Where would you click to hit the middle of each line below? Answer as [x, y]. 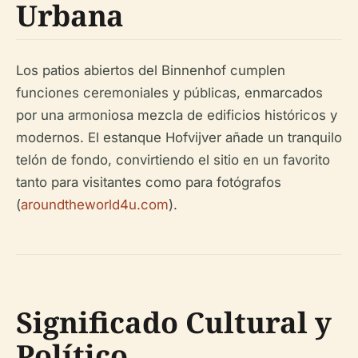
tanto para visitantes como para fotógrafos [149, 183]
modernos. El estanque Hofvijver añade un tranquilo [179, 138]
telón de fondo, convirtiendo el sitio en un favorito [173, 160]
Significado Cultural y [174, 323]
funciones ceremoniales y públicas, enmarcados [169, 93]
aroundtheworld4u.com [95, 205]
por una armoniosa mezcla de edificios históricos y [177, 115]
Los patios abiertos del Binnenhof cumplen [151, 71]
